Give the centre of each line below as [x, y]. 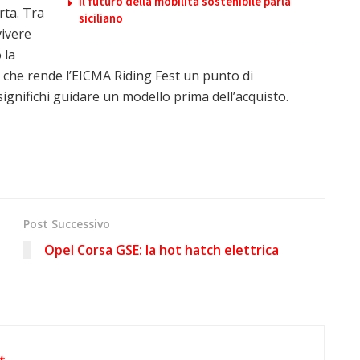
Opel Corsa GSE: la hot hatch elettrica [162, 250]
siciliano [101, 18]
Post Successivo [67, 223]
